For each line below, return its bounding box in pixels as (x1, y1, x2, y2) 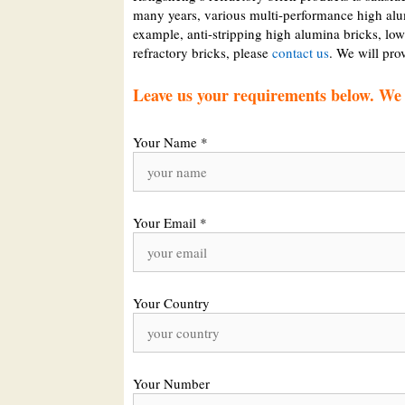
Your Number (133, 373, 210, 392)
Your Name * (133, 132, 208, 151)
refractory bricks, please (133, 43, 272, 61)
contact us (272, 43, 329, 61)
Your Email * (133, 212, 207, 231)
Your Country (133, 293, 210, 312)
